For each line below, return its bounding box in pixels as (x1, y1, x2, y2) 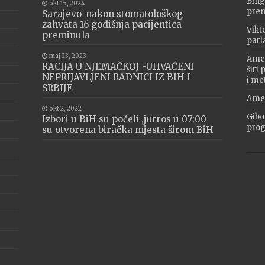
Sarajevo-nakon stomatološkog (42, 8, 183, 20)
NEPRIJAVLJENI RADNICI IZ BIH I (42, 72, 191, 83)
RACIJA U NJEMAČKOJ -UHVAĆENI (42, 61, 195, 72)
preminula (42, 30, 91, 41)
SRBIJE (42, 82, 73, 93)
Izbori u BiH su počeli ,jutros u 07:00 (42, 114, 207, 125)
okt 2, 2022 (49, 105, 82, 112)
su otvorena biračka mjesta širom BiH (42, 124, 214, 135)
